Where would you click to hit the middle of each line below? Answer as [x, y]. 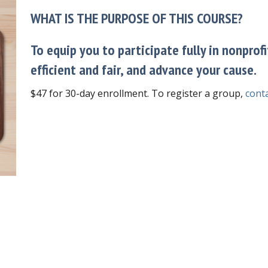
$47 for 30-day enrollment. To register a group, [138, 93]
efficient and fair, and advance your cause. [143, 69]
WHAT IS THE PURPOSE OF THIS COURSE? [136, 18]
